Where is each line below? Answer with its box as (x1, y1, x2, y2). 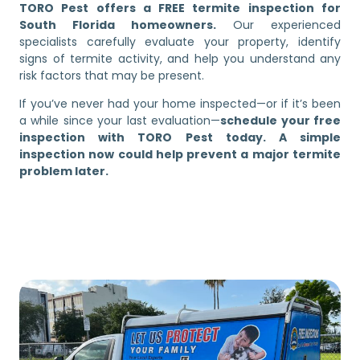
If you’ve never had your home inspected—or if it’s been (19, 96, 341, 112)
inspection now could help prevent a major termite (19, 146, 341, 163)
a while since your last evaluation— (19, 112, 221, 129)
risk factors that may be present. (19, 67, 204, 84)
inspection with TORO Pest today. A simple (19, 129, 341, 146)
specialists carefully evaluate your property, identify (19, 33, 341, 50)
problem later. (19, 163, 108, 180)
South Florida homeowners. (19, 16, 216, 33)
